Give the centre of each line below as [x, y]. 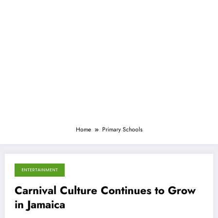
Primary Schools [122, 129]
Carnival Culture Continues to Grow [105, 190]
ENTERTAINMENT [40, 170]
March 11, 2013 [43, 176]
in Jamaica [40, 204]
